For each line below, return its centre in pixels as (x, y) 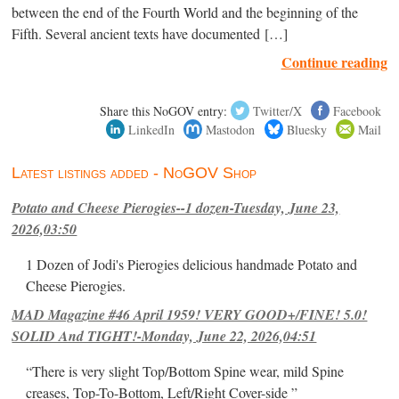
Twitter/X (277, 110)
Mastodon (231, 129)
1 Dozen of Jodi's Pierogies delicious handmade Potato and (192, 264)
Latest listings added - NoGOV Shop (134, 172)
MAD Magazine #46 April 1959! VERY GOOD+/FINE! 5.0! (190, 314)
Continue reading (334, 61)
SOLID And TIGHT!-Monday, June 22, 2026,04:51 (164, 335)
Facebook (357, 110)
